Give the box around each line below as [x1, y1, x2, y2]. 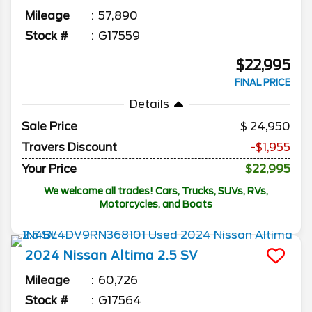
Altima [111, 249, 154, 263]
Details [129, 97, 169, 111]
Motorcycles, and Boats [100, 198, 212, 210]
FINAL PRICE [235, 77, 290, 88]
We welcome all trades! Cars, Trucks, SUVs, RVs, [44, 185, 268, 197]
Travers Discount [22, 141, 117, 155]
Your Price [22, 162, 77, 176]
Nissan [63, 249, 107, 263]
